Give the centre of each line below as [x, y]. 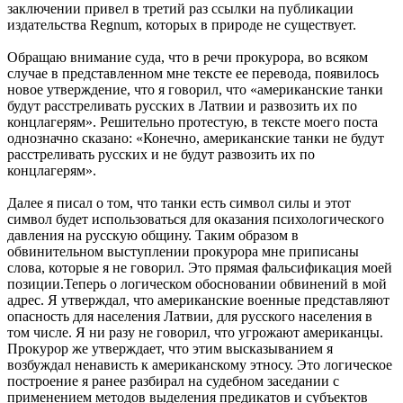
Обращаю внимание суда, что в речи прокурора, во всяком [188, 57]
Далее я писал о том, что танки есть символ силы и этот [179, 202]
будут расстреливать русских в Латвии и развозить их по [182, 105]
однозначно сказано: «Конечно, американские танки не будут [196, 138]
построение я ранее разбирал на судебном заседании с [173, 381]
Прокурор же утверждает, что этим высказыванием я [170, 348]
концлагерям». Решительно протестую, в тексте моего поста [193, 121]
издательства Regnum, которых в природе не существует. [182, 24]
